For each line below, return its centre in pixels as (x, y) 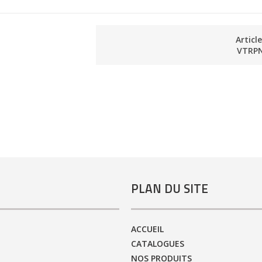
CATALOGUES (158, 243)
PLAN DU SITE (170, 189)
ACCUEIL (147, 229)
